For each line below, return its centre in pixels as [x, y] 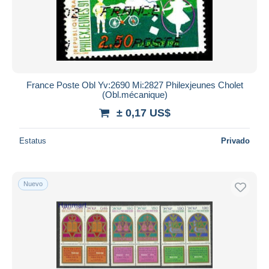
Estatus [33, 141]
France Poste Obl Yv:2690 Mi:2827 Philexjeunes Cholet [134, 85]
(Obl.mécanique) [134, 94]
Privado [235, 141]
